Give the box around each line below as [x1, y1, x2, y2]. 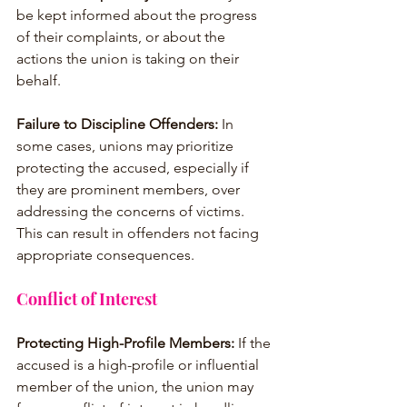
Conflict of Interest [16, 287, 157, 310]
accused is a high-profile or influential [16, 355, 263, 373]
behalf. [16, 71, 61, 89]
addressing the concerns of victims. [16, 202, 248, 220]
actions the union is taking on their [16, 49, 243, 67]
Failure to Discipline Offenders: [16, 114, 218, 133]
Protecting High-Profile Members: [16, 333, 234, 352]
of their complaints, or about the [16, 27, 229, 45]
